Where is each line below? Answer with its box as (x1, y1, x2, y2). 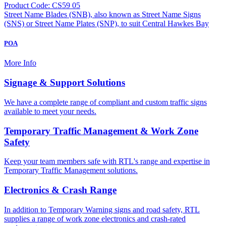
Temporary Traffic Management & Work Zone (4, 125, 198, 136)
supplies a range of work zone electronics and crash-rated (4, 214, 186, 223)
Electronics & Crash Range (4, 185, 117, 196)
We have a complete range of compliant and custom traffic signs (4, 97, 207, 106)
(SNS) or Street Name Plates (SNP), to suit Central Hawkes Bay (4, 19, 209, 28)
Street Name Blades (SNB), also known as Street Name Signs (4, 10, 201, 19)
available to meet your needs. (4, 106, 96, 116)
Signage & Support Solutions (4, 77, 125, 88)
